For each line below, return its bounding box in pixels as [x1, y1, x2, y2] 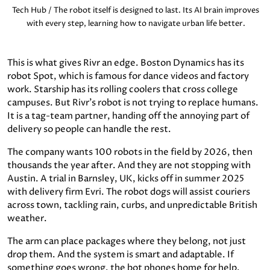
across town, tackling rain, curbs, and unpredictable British [7, 198, 257, 212]
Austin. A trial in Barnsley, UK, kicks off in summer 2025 [7, 172, 244, 185]
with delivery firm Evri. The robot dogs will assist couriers [7, 185, 250, 198]
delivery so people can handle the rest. [7, 122, 171, 136]
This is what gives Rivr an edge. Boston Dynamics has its [7, 56, 244, 69]
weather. [7, 212, 47, 225]
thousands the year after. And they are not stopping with [7, 159, 251, 172]
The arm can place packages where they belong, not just [7, 234, 246, 248]
